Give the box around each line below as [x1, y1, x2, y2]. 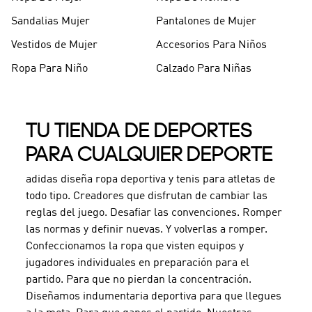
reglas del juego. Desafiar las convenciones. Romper [25, 207, 282, 219]
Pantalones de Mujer [156, 16, 256, 28]
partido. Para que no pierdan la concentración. [25, 274, 251, 286]
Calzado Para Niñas [156, 63, 251, 75]
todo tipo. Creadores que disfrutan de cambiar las [25, 190, 267, 202]
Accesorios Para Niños [156, 40, 267, 52]
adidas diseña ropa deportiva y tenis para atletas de [25, 173, 275, 185]
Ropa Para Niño [11, 63, 88, 75]
